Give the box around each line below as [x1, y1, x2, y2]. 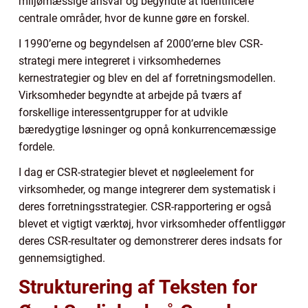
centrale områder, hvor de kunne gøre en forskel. [19, 11, 250, 25]
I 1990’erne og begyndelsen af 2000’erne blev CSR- [19, 36, 263, 50]
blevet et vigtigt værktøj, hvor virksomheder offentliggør [19, 217, 285, 230]
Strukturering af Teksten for [19, 275, 257, 298]
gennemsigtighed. [19, 251, 105, 265]
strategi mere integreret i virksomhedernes [19, 54, 221, 67]
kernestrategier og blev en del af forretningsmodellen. [19, 71, 276, 85]
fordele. [19, 140, 55, 153]
